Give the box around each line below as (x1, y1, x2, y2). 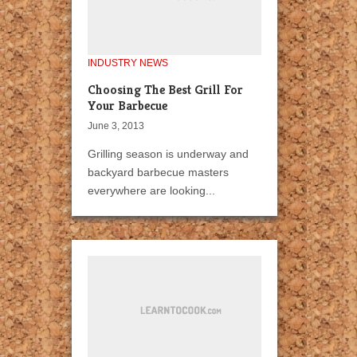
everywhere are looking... (88, 184, 215, 198)
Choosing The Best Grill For (88, 81, 243, 99)
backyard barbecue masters (88, 166, 229, 179)
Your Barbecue (88, 97, 167, 115)
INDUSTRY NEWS (88, 57, 168, 69)
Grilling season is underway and (88, 147, 249, 161)
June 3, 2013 (88, 120, 144, 132)
